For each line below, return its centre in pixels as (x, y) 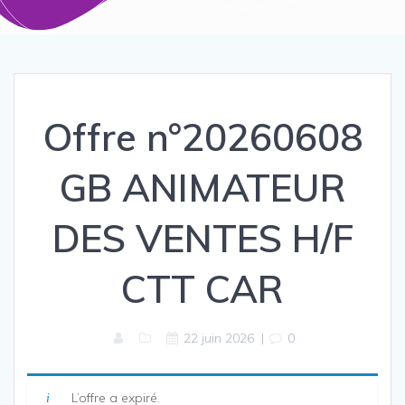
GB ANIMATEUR (202, 188)
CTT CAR (202, 289)
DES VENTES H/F (202, 239)
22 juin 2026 (219, 339)
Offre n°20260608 (202, 137)
